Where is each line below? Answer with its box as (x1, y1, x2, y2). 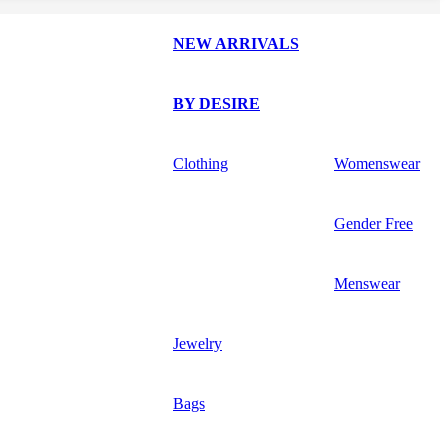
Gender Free (334, 214, 413, 232)
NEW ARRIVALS (173, 34, 299, 52)
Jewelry (173, 334, 222, 352)
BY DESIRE (173, 94, 260, 112)
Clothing (173, 154, 228, 172)
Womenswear (334, 154, 420, 172)
